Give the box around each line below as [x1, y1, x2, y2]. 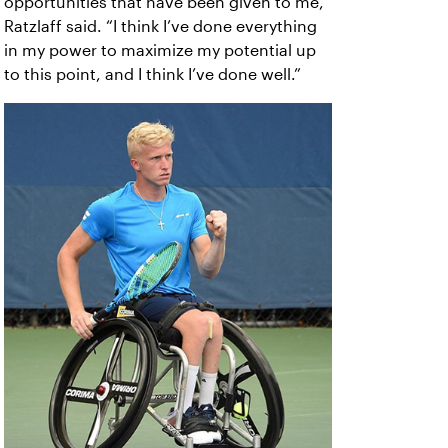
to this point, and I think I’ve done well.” [4, 66, 301, 84]
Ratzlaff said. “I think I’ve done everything [4, 18, 317, 36]
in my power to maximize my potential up [4, 42, 316, 60]
